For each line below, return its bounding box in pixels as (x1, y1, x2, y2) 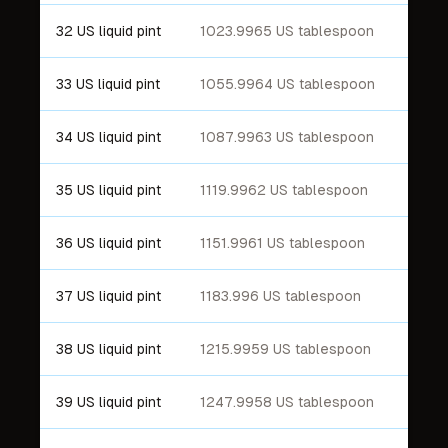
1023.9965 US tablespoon (200, 23, 374, 39)
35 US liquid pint (56, 182, 161, 198)
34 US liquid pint (56, 129, 161, 145)
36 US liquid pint (56, 235, 161, 251)
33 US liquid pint (56, 76, 160, 92)
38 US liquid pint (56, 341, 161, 357)
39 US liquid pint (56, 394, 161, 410)
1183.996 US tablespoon (200, 288, 361, 304)
